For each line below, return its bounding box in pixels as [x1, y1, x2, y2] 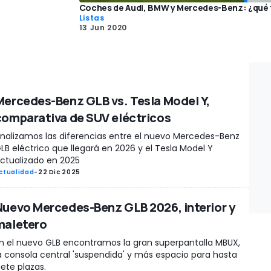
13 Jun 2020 [79, 22, 127, 33]
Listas [79, 12, 105, 23]
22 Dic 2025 [38, 167, 80, 177]
